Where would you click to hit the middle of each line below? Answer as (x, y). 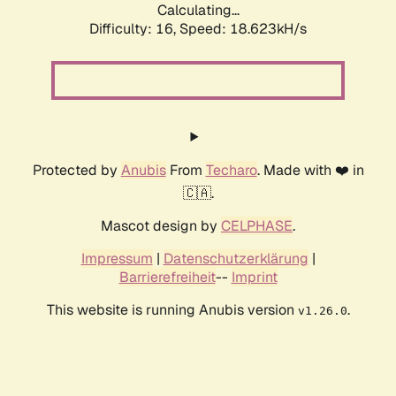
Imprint (254, 278)
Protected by (76, 171)
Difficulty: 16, (134, 29)
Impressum (117, 259)
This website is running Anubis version (172, 310)
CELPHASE (257, 226)
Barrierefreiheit (167, 278)
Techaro (231, 171)
